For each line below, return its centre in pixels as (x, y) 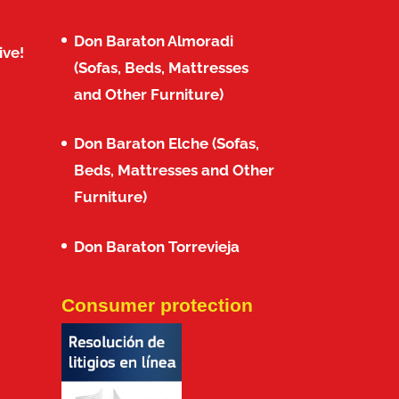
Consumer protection (157, 305)
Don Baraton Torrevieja (156, 246)
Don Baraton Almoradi (153, 41)
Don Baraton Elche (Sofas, (166, 144)
